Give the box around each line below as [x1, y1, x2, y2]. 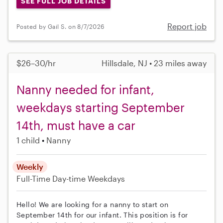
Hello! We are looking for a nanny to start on [16, 200, 168, 209]
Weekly [16, 162, 43, 172]
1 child [16, 135, 40, 145]
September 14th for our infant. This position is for [16, 211, 188, 220]
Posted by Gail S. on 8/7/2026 [16, 22, 105, 30]
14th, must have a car [16, 118, 135, 133]
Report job [167, 21, 207, 31]
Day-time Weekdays [52, 174, 125, 184]
